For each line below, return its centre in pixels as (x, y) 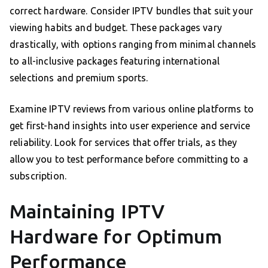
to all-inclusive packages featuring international (115, 61)
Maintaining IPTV (87, 211)
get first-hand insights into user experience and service (130, 126)
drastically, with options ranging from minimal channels (133, 45)
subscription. (38, 176)
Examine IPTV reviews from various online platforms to (132, 109)
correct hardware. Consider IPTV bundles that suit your (132, 11)
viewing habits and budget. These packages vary (116, 28)
